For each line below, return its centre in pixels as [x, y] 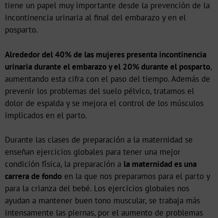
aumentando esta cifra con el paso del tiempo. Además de [108, 79]
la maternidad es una [160, 164]
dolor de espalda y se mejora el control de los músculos [104, 103]
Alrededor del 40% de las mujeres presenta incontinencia [106, 54]
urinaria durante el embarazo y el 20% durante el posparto [108, 66]
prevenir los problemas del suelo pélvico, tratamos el [100, 91]
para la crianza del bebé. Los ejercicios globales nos [97, 189]
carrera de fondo [33, 176]
